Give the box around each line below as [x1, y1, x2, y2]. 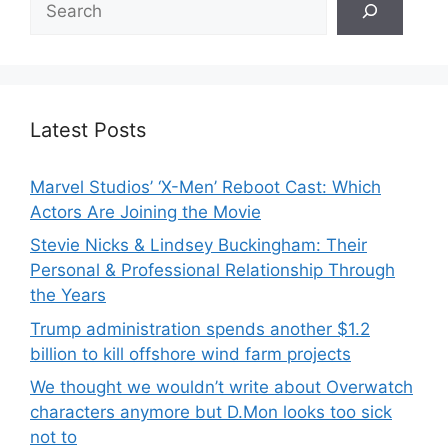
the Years [30, 285, 106, 305]
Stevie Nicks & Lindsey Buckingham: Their [30, 235, 367, 255]
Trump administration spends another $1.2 [30, 318, 370, 339]
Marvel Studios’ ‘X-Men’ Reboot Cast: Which [30, 176, 381, 197]
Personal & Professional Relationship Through [30, 260, 395, 280]
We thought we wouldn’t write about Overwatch [30, 377, 413, 397]
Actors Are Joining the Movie [30, 201, 261, 222]
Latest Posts [30, 117, 146, 142]
